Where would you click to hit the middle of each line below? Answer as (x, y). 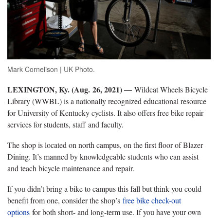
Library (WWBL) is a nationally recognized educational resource (107, 101)
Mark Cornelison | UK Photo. (51, 69)
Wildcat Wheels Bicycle (171, 90)
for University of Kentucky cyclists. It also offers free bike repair (105, 113)
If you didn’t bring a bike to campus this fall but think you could (104, 189)
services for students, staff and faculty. (65, 125)
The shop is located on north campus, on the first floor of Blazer (105, 145)
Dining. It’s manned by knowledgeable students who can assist (103, 157)
